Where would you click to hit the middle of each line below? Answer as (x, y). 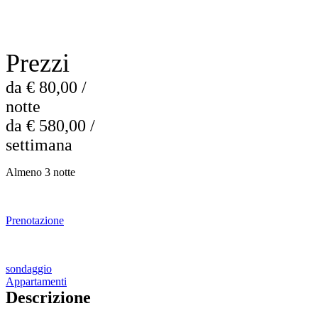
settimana (39, 145)
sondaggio (29, 269)
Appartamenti (36, 281)
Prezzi (38, 63)
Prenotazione (35, 220)
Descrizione (48, 297)
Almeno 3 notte (40, 172)
